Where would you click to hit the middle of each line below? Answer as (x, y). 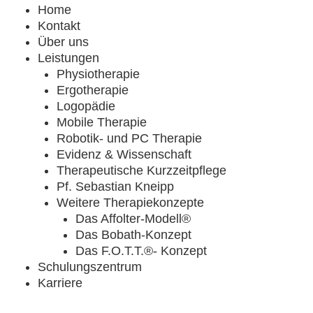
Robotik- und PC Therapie (129, 138)
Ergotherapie (93, 90)
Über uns (63, 42)
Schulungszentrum (90, 267)
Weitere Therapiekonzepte (130, 202)
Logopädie (86, 106)
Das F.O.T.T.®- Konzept (141, 250)
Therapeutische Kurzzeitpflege (141, 170)
